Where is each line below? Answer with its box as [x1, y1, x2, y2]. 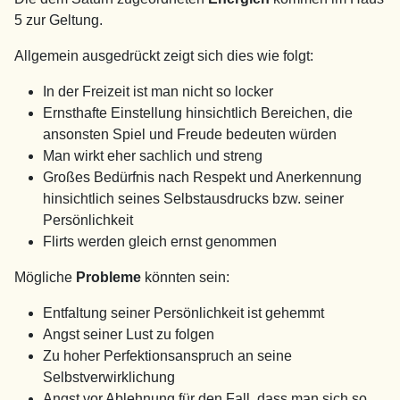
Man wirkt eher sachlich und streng [43, 147, 262, 163]
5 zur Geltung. [14, 12, 103, 28]
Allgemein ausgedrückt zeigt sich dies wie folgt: [14, 47, 313, 63]
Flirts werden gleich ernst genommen [43, 233, 277, 249]
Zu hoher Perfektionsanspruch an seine [43, 347, 292, 363]
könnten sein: [145, 269, 229, 285]
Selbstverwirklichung [43, 369, 175, 385]
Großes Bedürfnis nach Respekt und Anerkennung [43, 169, 362, 185]
